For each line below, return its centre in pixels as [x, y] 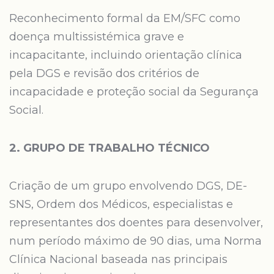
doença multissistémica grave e [97, 37]
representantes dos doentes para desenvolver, [136, 223]
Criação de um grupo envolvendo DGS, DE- [128, 186]
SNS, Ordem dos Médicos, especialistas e [121, 204]
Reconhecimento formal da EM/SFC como [125, 18]
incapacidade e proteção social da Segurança [134, 92]
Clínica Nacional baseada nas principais [118, 259]
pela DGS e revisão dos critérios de [104, 73]
